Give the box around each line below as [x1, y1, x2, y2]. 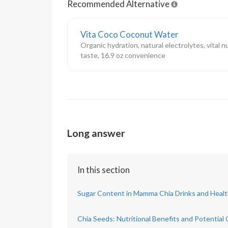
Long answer [67, 127, 125, 139]
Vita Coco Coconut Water [80, 29, 179, 40]
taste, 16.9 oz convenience [80, 51, 165, 60]
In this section [77, 164, 130, 175]
